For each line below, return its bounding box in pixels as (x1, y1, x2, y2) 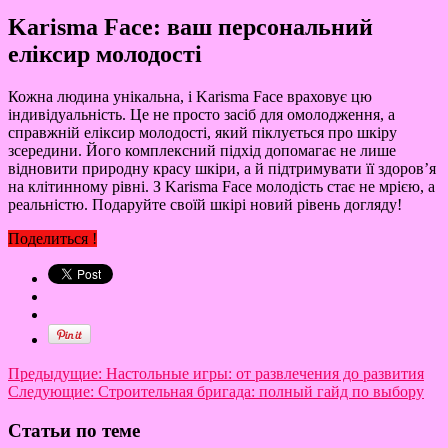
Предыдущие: (8, 365, 106, 382)
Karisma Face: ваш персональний (8, 14, 373, 41)
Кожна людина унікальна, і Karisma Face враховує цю (8, 88, 372, 105)
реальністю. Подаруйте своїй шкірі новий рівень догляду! (8, 196, 402, 213)
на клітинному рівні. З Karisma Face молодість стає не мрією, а (8, 178, 435, 195)
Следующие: (8, 383, 94, 400)
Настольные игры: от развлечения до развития (106, 365, 424, 382)
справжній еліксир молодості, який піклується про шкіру (8, 124, 397, 141)
